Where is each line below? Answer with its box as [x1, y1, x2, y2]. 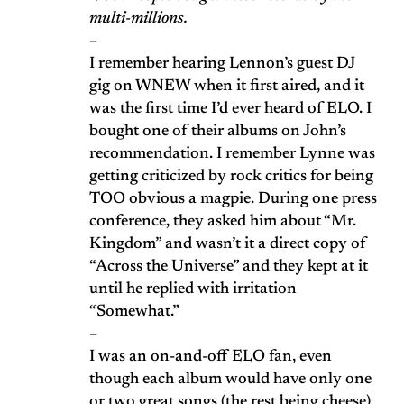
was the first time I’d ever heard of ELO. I [89, 101, 372, 118]
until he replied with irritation [89, 281, 297, 298]
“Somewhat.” [89, 304, 179, 321]
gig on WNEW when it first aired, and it [89, 78, 364, 96]
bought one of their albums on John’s [89, 124, 346, 141]
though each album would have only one [89, 372, 372, 389]
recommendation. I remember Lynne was [89, 146, 375, 163]
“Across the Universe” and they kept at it [89, 259, 368, 276]
